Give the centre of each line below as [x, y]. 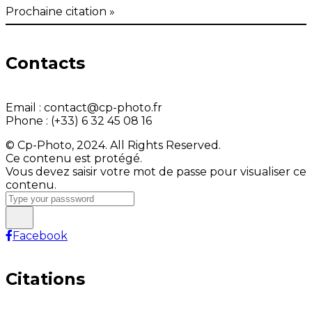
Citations [45, 279]
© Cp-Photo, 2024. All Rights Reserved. [113, 145]
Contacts [45, 63]
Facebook [40, 235]
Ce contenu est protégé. [74, 158]
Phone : [28, 120]
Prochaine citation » [60, 11]
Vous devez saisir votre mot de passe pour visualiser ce [156, 171]
